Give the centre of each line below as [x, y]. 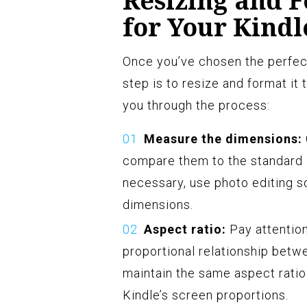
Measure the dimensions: [223, 139]
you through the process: [196, 106]
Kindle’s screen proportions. [206, 295]
